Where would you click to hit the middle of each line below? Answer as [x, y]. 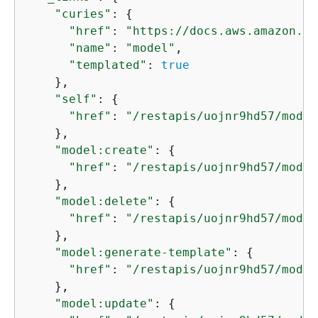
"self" [76, 99]
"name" [90, 48]
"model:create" [104, 150]
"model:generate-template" [143, 252]
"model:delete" [104, 201]
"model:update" [104, 303]
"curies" [83, 14]
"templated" [108, 65]
